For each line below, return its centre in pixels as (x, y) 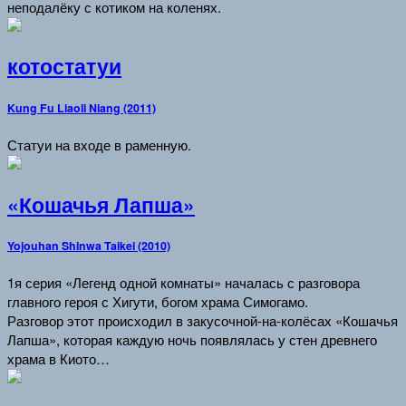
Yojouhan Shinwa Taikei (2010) (89, 246)
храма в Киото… (58, 359)
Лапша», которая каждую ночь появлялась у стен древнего (192, 340)
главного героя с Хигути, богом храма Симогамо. (158, 302)
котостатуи (64, 67)
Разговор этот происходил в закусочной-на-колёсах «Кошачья (203, 321)
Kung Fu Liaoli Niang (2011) (82, 108)
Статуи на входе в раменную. (99, 144)
